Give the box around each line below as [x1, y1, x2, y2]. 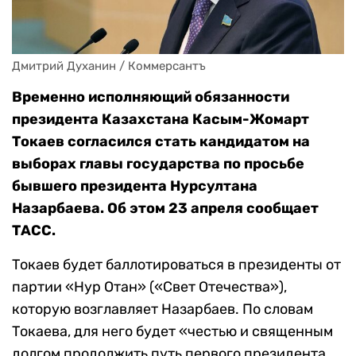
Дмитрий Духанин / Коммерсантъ [12, 59, 206, 74]
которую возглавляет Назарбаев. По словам [12, 300, 313, 319]
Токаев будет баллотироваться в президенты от [12, 256, 341, 274]
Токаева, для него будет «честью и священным [12, 323, 333, 341]
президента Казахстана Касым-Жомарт [12, 110, 309, 129]
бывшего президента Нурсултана [12, 177, 257, 195]
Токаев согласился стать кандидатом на [12, 133, 310, 151]
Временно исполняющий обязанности [12, 88, 289, 106]
